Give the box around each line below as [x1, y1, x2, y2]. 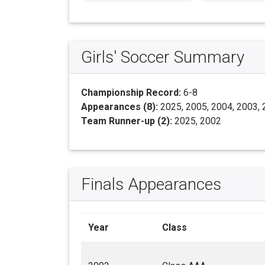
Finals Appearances [81, 174, 221, 195]
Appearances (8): [81, 101, 158, 113]
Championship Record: [81, 87, 181, 99]
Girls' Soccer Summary [81, 47, 244, 67]
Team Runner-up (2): [81, 115, 172, 127]
